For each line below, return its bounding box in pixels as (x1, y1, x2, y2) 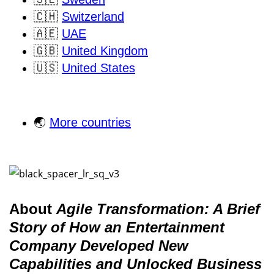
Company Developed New (9, 237, 188, 254)
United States (62, 61, 135, 75)
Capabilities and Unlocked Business (9, 256, 262, 273)
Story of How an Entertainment (9, 219, 224, 236)
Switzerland (62, 10, 124, 24)
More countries (50, 116, 131, 130)
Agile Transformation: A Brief (56, 201, 260, 218)
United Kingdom (62, 44, 148, 58)
